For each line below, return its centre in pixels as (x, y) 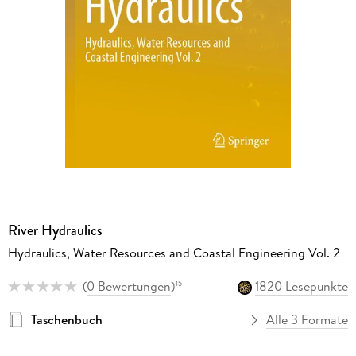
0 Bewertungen (128, 286)
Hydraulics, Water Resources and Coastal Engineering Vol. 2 (174, 252)
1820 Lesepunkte (302, 286)
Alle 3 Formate (308, 320)
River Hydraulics (55, 230)
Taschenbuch (66, 320)
